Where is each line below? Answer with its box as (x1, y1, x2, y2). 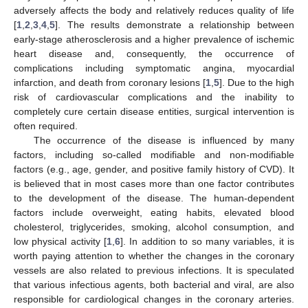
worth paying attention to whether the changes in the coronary (14, 250, 294, 261)
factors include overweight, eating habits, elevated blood (14, 206, 294, 218)
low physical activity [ (14, 235, 107, 247)
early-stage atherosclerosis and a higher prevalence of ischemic (14, 33, 294, 45)
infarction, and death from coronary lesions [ (14, 76, 206, 88)
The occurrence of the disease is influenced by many (33, 134, 294, 146)
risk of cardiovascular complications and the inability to (14, 91, 294, 102)
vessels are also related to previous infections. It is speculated (14, 264, 294, 276)
